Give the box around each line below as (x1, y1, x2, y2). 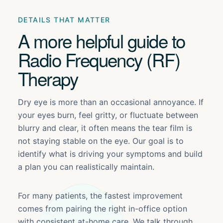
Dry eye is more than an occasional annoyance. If (18, 97, 204, 107)
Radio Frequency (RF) (18, 46, 180, 72)
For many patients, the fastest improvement (18, 191, 183, 201)
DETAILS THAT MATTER (18, 15, 111, 24)
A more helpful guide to (18, 27, 185, 53)
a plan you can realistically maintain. (18, 162, 154, 172)
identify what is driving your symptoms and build (18, 149, 203, 159)
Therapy (18, 65, 78, 91)
